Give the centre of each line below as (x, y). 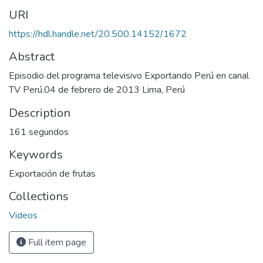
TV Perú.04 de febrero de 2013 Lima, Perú (97, 90)
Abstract (32, 57)
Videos (23, 215)
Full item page (56, 242)
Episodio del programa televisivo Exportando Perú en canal (129, 76)
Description (40, 113)
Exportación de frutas (52, 174)
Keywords (36, 155)
